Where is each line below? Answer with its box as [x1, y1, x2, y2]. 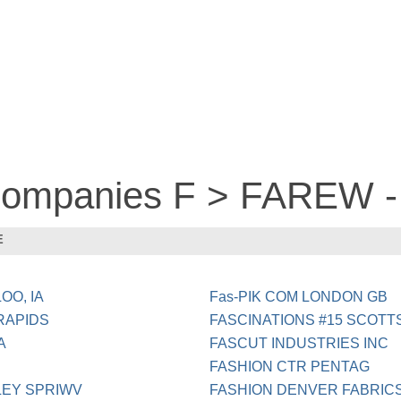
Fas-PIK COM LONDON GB [209, 289, 388, 305]
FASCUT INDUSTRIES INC [209, 336, 389, 352]
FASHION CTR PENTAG [209, 359, 371, 375]
